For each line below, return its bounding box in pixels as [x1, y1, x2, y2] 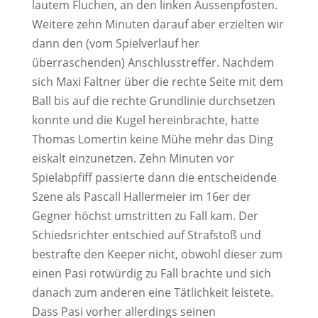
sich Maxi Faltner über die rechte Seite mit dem [31, 74, 283, 89]
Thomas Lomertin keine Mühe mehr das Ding [31, 131, 273, 147]
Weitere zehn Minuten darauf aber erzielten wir [31, 16, 284, 32]
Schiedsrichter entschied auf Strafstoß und [31, 227, 261, 243]
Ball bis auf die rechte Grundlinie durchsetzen [31, 93, 275, 109]
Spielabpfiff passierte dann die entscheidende [31, 170, 277, 185]
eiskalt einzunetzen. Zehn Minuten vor [31, 150, 234, 166]
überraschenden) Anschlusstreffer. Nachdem [31, 55, 274, 70]
